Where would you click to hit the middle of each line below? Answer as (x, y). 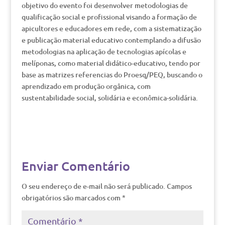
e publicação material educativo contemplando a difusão (111, 40)
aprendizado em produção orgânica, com (86, 86)
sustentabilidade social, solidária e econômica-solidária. (109, 98)
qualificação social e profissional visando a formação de (109, 17)
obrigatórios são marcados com (72, 198)
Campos (179, 186)
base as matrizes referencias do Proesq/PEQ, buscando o (112, 75)
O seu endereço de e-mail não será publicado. (93, 186)
